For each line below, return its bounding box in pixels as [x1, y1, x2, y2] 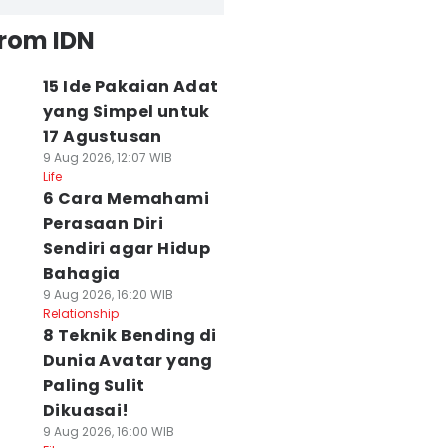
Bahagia [42, 262, 121, 285]
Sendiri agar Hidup [42, 237, 211, 260]
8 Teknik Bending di [42, 324, 217, 347]
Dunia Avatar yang [42, 349, 213, 372]
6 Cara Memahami [42, 187, 209, 210]
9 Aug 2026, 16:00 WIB [42, 423, 174, 440]
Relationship [42, 305, 119, 322]
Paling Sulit [42, 374, 145, 397]
